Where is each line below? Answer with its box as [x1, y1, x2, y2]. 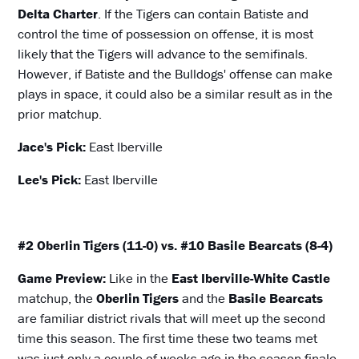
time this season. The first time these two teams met [18, 329, 318, 348]
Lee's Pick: [18, 171, 85, 189]
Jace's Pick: [18, 138, 87, 156]
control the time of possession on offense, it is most [18, 25, 314, 43]
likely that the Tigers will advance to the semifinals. [18, 45, 309, 63]
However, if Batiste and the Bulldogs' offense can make [18, 65, 333, 83]
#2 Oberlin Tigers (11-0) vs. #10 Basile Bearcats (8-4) [18, 236, 333, 255]
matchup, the [18, 289, 97, 308]
